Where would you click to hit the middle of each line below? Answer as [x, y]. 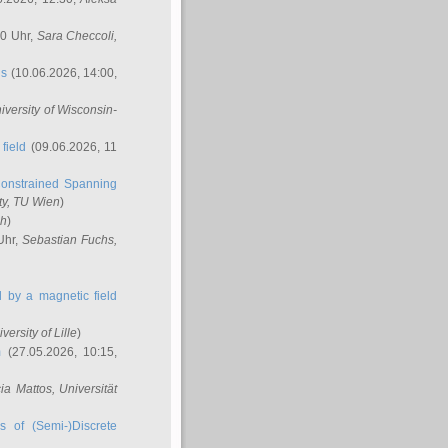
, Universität [84, 389]
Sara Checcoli [75, 36]
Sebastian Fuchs [68, 240]
